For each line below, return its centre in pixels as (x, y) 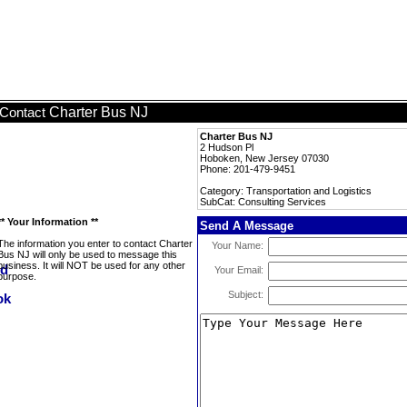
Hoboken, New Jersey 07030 (264, 158)
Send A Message (247, 226)
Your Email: (239, 270)
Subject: (246, 294)
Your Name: (238, 245)
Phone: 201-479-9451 (248, 169)
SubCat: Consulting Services (263, 202)
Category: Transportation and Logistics (286, 191)
